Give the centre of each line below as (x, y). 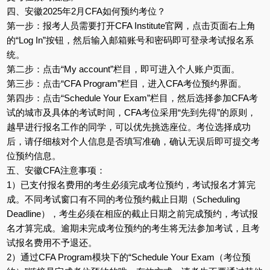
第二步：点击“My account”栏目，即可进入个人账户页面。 (123, 69)
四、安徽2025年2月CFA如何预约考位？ (86, 11)
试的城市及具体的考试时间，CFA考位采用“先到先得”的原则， (131, 112)
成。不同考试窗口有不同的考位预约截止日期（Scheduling (123, 199)
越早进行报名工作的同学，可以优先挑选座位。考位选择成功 (128, 127)
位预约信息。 (33, 155)
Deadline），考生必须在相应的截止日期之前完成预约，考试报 (132, 213)
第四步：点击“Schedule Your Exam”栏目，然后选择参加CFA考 (132, 98)
